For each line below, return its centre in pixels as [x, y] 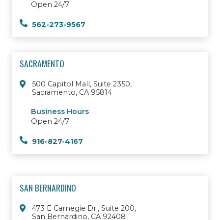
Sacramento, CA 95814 [72, 93]
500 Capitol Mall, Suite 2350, [82, 84]
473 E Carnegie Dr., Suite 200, [84, 208]
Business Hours [60, 112]
